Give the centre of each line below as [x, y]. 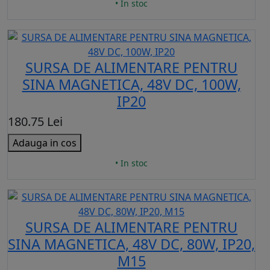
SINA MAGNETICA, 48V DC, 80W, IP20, [131, 244]
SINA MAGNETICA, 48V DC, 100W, [131, 85]
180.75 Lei [35, 122]
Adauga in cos [45, 143]
